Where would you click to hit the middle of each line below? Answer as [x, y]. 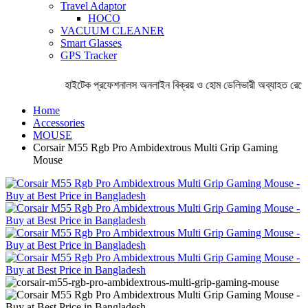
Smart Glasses [91, 43]
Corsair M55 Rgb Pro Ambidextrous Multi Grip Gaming [155, 147]
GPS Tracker [89, 55]
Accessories [59, 122]
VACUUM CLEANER [112, 30]
